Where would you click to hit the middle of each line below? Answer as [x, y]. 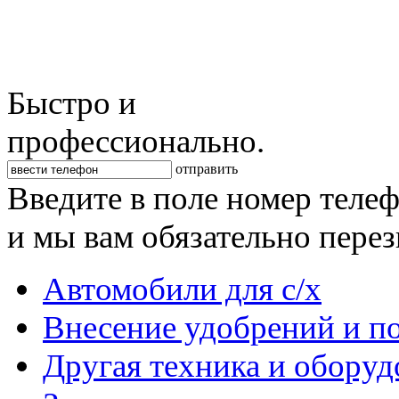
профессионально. [136, 142]
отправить [207, 169]
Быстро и [72, 103]
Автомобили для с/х [182, 289]
